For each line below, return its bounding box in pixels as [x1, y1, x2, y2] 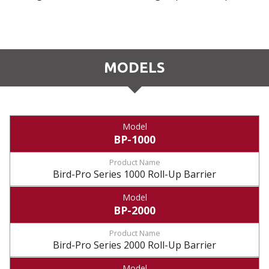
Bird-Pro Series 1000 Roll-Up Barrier [53, 168, 216, 181]
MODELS [104, 59, 165, 76]
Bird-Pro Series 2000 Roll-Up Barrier [53, 238, 216, 252]
